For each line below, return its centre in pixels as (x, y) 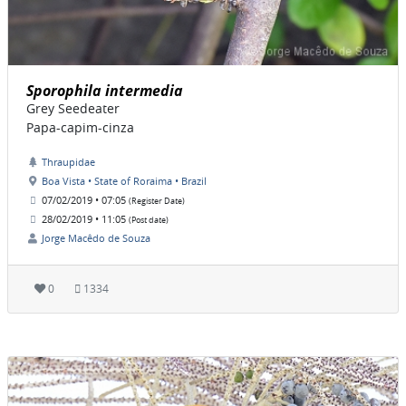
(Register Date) (157, 202)
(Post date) (149, 221)
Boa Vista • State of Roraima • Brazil (124, 181)
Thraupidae (68, 162)
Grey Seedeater (73, 109)
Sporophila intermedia (105, 91)
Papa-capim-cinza (80, 128)
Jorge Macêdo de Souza (96, 238)
